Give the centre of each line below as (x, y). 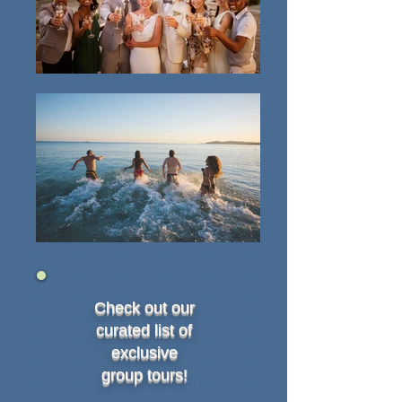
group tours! (144, 375)
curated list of (144, 330)
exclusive (144, 353)
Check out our (144, 308)
